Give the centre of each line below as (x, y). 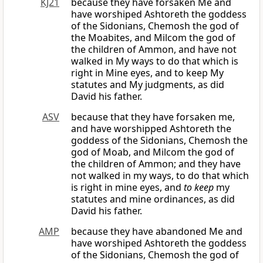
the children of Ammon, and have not (154, 50)
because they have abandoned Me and (157, 232)
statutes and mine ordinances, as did (153, 199)
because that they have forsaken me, (153, 117)
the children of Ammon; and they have (156, 164)
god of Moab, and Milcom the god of (153, 152)
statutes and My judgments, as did (148, 85)
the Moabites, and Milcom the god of (153, 38)
